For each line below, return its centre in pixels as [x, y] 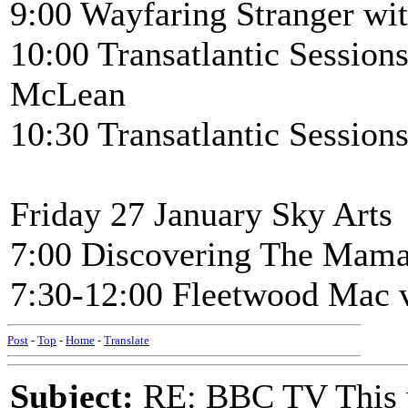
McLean [68, 94]
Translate [127, 340]
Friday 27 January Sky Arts [201, 214]
